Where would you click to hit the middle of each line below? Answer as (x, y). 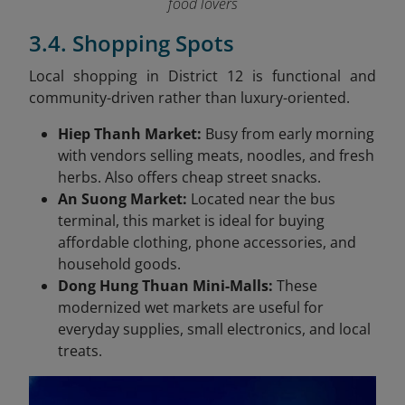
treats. (80, 350)
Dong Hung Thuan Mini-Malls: (165, 285)
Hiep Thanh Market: (130, 133)
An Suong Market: (122, 198)
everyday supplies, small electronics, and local (214, 329)
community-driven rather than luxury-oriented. (189, 97)
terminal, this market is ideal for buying (191, 220)
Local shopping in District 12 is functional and (202, 75)
